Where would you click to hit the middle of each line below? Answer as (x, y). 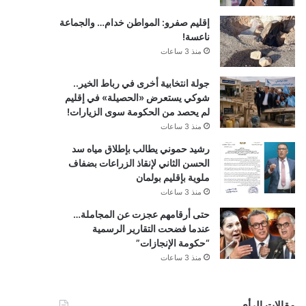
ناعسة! (196, 36)
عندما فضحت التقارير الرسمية (151, 228)
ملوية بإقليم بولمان (172, 177)
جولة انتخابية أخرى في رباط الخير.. (141, 83)
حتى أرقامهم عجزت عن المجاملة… (141, 214)
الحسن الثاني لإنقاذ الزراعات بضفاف (139, 163)
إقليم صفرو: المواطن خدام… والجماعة (134, 22)
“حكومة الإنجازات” (172, 242)
